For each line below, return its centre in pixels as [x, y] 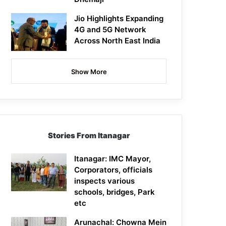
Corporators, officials [114, 170]
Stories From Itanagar [89, 136]
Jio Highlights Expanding [119, 19]
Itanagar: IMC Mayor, [113, 159]
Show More [89, 72]
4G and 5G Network [110, 30]
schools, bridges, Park [115, 192]
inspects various [105, 181]
